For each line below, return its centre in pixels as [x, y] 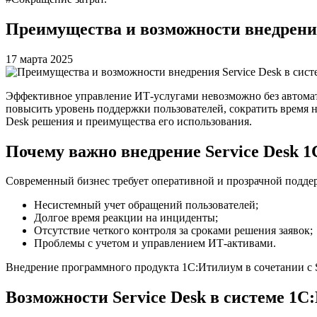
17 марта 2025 [39, 59]
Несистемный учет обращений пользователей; [146, 205]
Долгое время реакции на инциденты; [126, 218]
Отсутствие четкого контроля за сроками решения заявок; [173, 231]
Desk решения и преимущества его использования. [129, 121]
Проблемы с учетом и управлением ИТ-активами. [155, 243]
